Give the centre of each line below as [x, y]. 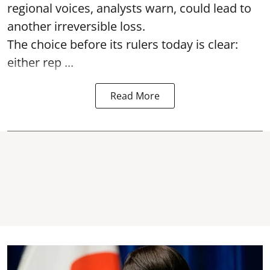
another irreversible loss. [76, 26]
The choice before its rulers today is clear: [123, 44]
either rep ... [40, 62]
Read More [135, 96]
